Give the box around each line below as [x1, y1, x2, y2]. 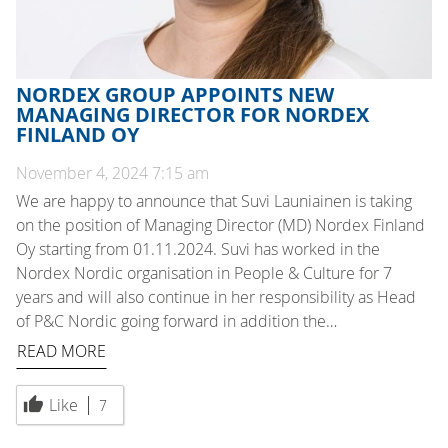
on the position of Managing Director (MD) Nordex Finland [16, 214, 425, 237]
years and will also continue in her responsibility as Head [16, 286, 416, 309]
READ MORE [17, 340, 106, 363]
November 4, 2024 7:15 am [16, 162, 209, 185]
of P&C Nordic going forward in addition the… [16, 310, 337, 333]
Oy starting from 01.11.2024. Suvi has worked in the [16, 238, 380, 261]
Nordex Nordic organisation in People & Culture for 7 [16, 262, 392, 285]
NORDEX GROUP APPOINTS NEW [16, 81, 334, 109]
